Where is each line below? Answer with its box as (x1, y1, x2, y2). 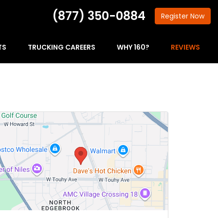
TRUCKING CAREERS (28, 42, 95, 52)
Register (161, 11, 190, 21)
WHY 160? (117, 42, 149, 52)
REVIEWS (171, 42, 200, 52)
